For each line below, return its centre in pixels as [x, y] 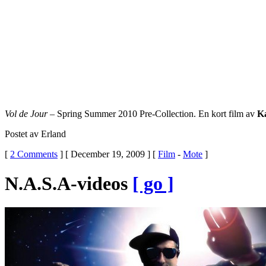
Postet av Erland [35, 134]
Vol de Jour [26, 114]
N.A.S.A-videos [69, 183]
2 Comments [34, 154]
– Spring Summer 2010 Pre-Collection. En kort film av [152, 114]
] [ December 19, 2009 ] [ [108, 154]
